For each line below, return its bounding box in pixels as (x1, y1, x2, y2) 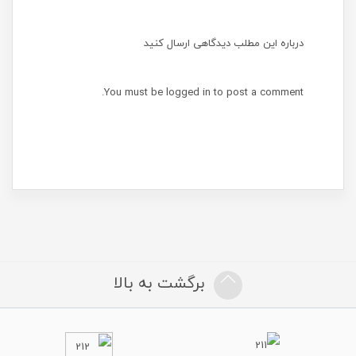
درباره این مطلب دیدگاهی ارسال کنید (144, 34, 304, 52)
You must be (104, 83, 166, 101)
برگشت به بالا (114, 269, 205, 296)
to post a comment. (211, 83, 304, 101)
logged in (166, 83, 211, 101)
